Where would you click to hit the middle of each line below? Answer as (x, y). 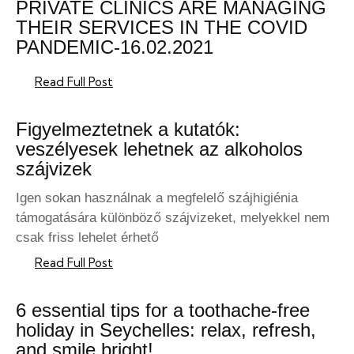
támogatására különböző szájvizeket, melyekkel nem (173, 218)
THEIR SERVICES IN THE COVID (162, 28)
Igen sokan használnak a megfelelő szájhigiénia (157, 198)
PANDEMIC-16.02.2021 (115, 47)
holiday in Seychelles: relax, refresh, (166, 330)
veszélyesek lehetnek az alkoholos (159, 149)
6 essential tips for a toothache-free (163, 311)
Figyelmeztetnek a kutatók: (128, 130)
